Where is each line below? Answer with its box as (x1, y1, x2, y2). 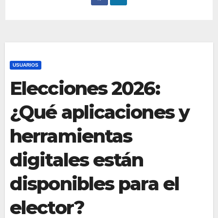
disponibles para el (10, 172, 179, 196)
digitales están (10, 148, 144, 172)
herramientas (10, 125, 132, 148)
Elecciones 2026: (10, 77, 160, 100)
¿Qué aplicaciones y (10, 101, 189, 124)
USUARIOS (13, 62, 38, 68)
